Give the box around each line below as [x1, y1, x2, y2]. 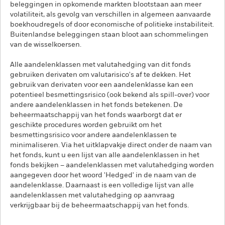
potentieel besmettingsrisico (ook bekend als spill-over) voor [10, 91, 209, 98]
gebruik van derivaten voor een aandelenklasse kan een [10, 81, 193, 88]
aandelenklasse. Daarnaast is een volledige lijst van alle [10, 182, 194, 189]
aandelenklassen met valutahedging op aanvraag [10, 192, 175, 199]
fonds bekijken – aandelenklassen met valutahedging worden [10, 162, 214, 169]
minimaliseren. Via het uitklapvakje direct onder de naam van [10, 142, 212, 149]
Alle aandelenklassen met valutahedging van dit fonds [10, 61, 191, 68]
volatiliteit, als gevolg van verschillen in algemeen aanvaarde [10, 11, 211, 18]
